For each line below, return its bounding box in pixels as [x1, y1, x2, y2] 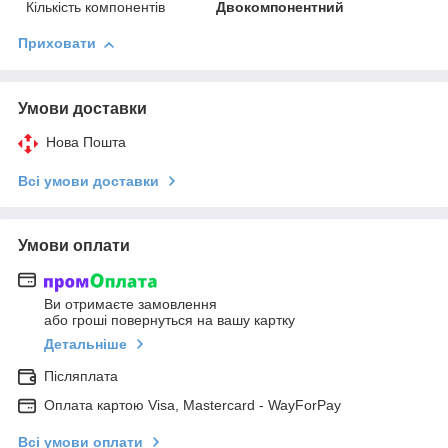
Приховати [18, 35, 96, 52]
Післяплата [44, 367, 118, 384]
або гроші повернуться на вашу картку [44, 311, 295, 328]
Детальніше [44, 335, 127, 352]
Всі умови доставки [18, 173, 159, 190]
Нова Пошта [46, 134, 126, 151]
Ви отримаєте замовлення [44, 295, 217, 312]
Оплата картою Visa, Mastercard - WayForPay [44, 396, 341, 413]
